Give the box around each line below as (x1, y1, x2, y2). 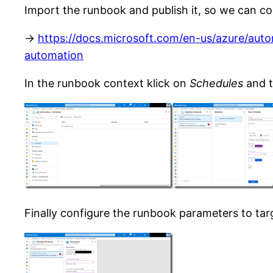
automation (24, 49, 83, 62)
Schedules (190, 77, 243, 90)
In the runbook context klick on (24, 77, 190, 90)
